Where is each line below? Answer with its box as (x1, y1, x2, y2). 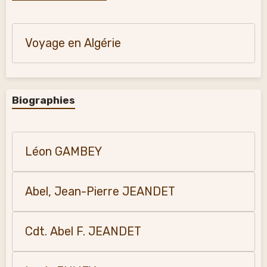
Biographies (12, 94, 75, 106)
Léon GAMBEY (25, 145, 102, 159)
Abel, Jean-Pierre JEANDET (25, 185, 175, 198)
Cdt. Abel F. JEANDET (25, 225, 141, 238)
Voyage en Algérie (25, 36, 121, 50)
